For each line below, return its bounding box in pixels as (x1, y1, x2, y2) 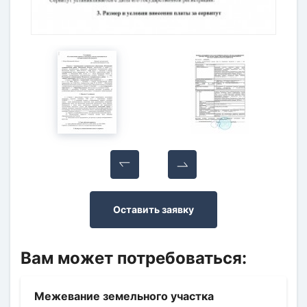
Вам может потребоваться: (21, 248, 247, 269)
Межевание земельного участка (34, 289, 214, 304)
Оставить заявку (113, 204, 194, 216)
